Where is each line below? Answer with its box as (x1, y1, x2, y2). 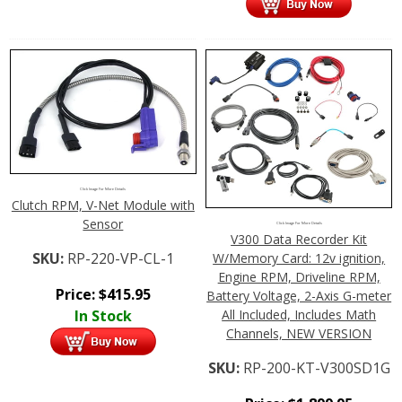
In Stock (74, 306, 132, 327)
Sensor (83, 215, 124, 233)
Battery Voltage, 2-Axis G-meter (206, 287, 392, 305)
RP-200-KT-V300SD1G (242, 358, 390, 379)
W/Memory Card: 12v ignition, (213, 249, 386, 267)
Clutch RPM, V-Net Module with (11, 197, 195, 214)
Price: (55, 284, 99, 305)
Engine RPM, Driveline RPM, (217, 268, 380, 286)
